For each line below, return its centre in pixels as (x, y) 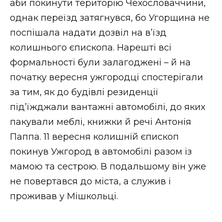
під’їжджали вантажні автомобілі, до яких (108, 107)
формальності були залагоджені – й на (100, 63)
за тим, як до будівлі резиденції (84, 92)
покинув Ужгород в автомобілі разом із (101, 152)
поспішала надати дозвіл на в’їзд (88, 33)
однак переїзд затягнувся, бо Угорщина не (110, 18)
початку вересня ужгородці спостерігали (107, 78)
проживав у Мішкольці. (64, 196)
